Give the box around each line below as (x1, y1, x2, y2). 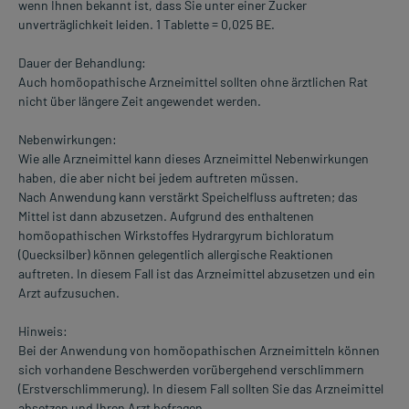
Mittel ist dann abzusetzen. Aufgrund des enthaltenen (18, 208, 314, 225)
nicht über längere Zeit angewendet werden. (18, 93, 261, 110)
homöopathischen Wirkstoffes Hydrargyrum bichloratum (18, 227, 334, 244)
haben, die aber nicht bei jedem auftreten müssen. (18, 170, 299, 186)
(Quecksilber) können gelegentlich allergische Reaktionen (18, 246, 333, 263)
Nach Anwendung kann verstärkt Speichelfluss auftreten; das (18, 189, 358, 205)
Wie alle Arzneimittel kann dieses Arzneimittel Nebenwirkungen (18, 151, 369, 167)
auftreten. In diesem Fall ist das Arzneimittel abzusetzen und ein (18, 266, 375, 282)
